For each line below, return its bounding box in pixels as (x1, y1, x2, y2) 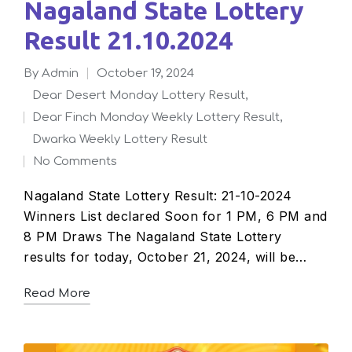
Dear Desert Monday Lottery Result (42, 88, 246, 102)
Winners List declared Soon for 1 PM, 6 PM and (24, 207, 328, 224)
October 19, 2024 (97, 66, 194, 80)
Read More (31, 286, 90, 300)
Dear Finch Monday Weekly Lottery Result (42, 110, 280, 124)
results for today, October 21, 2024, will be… (24, 248, 307, 265)
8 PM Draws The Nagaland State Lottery (24, 228, 282, 244)
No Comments (42, 154, 117, 168)
